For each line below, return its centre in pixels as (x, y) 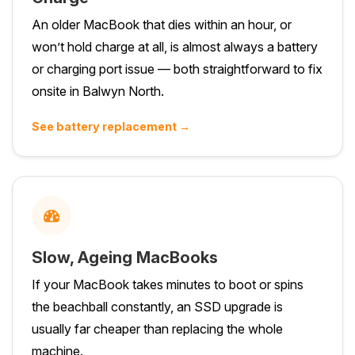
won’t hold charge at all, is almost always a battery (175, 46)
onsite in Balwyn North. (98, 91)
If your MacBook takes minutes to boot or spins (168, 284)
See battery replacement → (111, 126)
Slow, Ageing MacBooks (125, 257)
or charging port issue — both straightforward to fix (177, 69)
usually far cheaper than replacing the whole (157, 328)
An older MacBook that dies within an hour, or (162, 24)
